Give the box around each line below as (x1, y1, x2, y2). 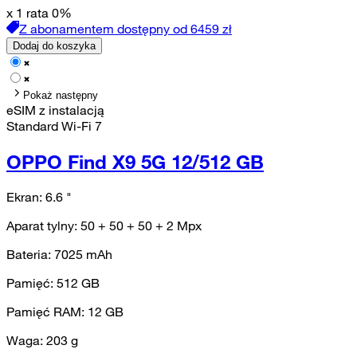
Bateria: (6, 246, 54, 263)
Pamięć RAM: (6, 304, 88, 320)
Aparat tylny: (6, 218, 80, 234)
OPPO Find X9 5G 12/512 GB (6, 149, 264, 174)
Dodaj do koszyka (13, 39, 96, 52)
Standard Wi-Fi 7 (6, 117, 102, 134)
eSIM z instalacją (6, 101, 104, 118)
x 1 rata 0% (6, 4, 72, 21)
